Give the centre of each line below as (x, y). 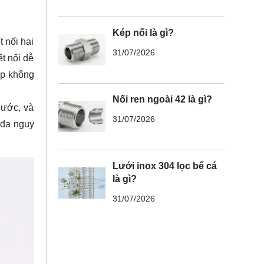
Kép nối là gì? (143, 32)
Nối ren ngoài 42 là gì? (162, 99)
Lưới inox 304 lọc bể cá (164, 166)
